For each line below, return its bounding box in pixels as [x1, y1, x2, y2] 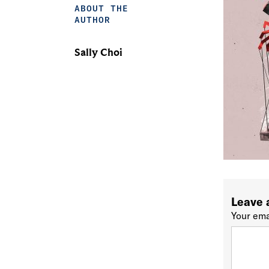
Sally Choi [74, 46, 122, 59]
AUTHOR [74, 14, 110, 25]
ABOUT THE [74, 3, 128, 14]
